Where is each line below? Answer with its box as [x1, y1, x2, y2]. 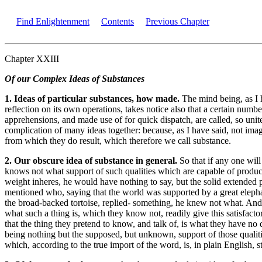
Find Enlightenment [16, 16, 89, 26]
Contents [101, 16, 134, 26]
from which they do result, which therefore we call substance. [5, 136, 231, 146]
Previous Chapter [146, 16, 209, 26]
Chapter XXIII [5, 54, 59, 64]
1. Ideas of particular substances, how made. [5, 94, 182, 104]
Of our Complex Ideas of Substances [5, 74, 144, 84]
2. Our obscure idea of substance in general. [5, 156, 180, 166]
